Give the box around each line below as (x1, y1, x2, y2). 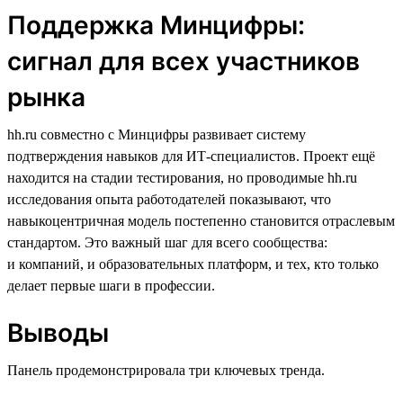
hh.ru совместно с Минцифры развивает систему (7, 126, 306, 142)
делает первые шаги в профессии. (7, 277, 215, 293)
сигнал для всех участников (7, 45, 360, 76)
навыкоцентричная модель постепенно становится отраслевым (7, 212, 395, 228)
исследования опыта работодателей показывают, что (7, 191, 331, 207)
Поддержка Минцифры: (7, 9, 305, 40)
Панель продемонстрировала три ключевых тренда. (7, 362, 325, 378)
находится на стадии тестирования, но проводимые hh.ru (7, 169, 357, 185)
